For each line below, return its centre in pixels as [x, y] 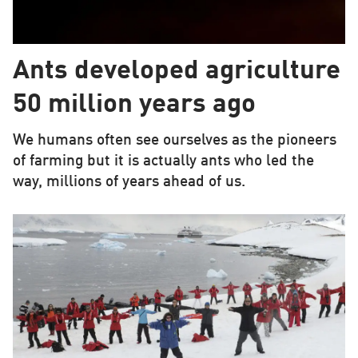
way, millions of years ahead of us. [129, 182]
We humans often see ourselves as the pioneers [174, 140]
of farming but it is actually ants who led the [163, 161]
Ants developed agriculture [176, 72]
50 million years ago [134, 105]
